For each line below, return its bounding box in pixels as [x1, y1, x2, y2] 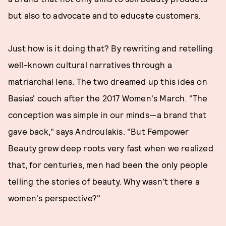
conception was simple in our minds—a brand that [8, 109, 207, 120]
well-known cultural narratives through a [8, 60, 173, 70]
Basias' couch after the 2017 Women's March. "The [8, 93, 208, 103]
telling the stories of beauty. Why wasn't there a [8, 176, 200, 186]
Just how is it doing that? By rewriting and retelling [8, 43, 213, 53]
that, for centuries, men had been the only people [8, 159, 208, 169]
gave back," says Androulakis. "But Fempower [8, 126, 189, 136]
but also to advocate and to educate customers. [8, 10, 201, 20]
